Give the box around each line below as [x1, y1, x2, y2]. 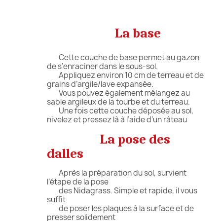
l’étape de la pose [47, 176, 109, 187]
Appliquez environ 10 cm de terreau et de [47, 70, 204, 80]
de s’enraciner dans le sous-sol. [47, 61, 158, 72]
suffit [47, 194, 66, 205]
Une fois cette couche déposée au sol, [47, 105, 193, 116]
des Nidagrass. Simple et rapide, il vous [47, 185, 197, 196]
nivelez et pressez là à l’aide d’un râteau [47, 114, 187, 125]
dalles [47, 146, 83, 161]
